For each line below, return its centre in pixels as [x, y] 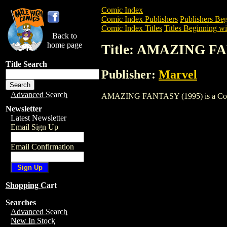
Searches [21, 202]
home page [65, 45]
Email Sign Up [34, 127]
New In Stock [33, 221]
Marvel [178, 74]
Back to [65, 36]
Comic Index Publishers [140, 19]
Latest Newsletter [39, 118]
